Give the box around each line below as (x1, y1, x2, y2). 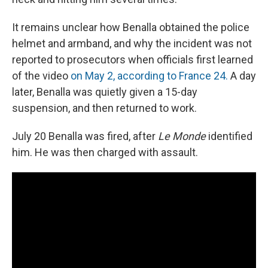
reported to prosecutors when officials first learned (12, 53, 253, 66)
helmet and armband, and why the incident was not (12, 37, 252, 50)
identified (206, 130, 252, 143)
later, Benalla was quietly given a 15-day (12, 86, 197, 99)
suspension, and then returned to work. (12, 102, 197, 115)
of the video (12, 69, 71, 83)
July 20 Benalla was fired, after (12, 130, 158, 143)
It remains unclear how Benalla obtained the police (12, 21, 249, 34)
